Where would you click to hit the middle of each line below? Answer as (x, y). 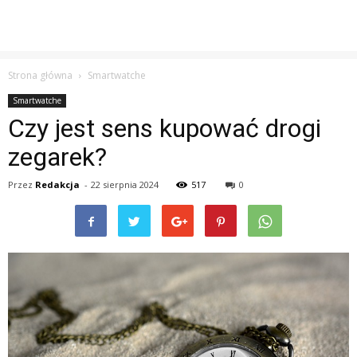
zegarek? (57, 157)
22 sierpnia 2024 (125, 184)
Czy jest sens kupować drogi (165, 128)
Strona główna (40, 75)
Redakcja (57, 184)
